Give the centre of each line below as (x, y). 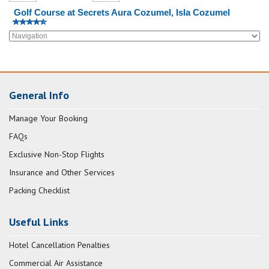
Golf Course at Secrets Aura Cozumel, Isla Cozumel (122, 12)
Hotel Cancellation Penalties (59, 245)
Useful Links (39, 222)
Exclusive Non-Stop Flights (57, 154)
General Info (39, 95)
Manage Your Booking (48, 118)
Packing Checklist (39, 190)
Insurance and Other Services (62, 172)
